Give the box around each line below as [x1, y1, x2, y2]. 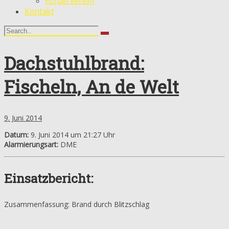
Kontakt [25, 6, 54, 17]
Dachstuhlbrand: [4, 51, 144, 75]
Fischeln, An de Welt [4, 74, 179, 98]
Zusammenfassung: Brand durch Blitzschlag [4, 199, 149, 209]
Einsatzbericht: [4, 170, 93, 187]
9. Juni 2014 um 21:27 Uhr [29, 129, 115, 140]
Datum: [4, 129, 29, 140]
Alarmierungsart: [4, 139, 58, 149]
